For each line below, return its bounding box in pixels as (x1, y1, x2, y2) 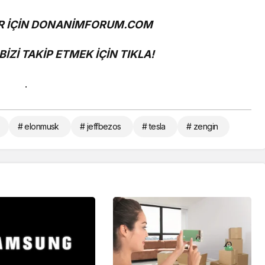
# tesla (141, 121, 166, 131)
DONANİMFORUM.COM (31, 18, 153, 31)
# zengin (186, 121, 218, 131)
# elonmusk (17, 121, 59, 131)
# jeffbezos (79, 121, 121, 131)
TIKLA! (119, 47, 155, 60)
